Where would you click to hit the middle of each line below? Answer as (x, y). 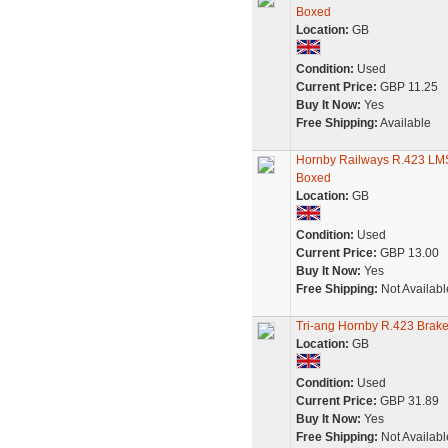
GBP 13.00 (407, 253)
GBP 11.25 (407, 87)
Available (404, 123)
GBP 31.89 (407, 401)
